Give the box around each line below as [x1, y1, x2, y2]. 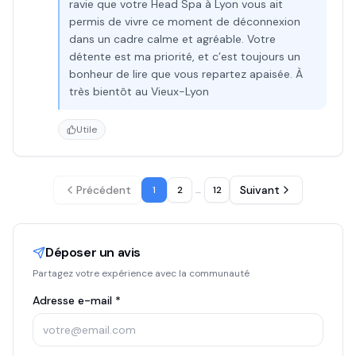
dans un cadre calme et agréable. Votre [69, 32, 276, 46]
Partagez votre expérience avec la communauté [33, 267, 250, 280]
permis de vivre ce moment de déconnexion [69, 14, 300, 29]
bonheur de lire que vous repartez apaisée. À [69, 67, 303, 81]
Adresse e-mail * [33, 293, 121, 308]
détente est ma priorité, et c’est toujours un [69, 49, 300, 64]
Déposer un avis [45, 244, 141, 261]
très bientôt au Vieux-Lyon [69, 84, 209, 99]
